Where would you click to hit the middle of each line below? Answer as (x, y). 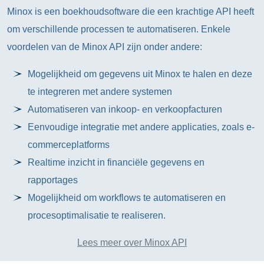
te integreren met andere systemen (100, 92)
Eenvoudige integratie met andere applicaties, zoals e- (141, 127)
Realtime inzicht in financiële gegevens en (116, 162)
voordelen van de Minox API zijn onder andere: (105, 47)
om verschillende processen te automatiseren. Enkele (119, 29)
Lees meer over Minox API (132, 242)
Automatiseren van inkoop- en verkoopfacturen (125, 109)
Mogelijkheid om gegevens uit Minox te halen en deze (140, 74)
